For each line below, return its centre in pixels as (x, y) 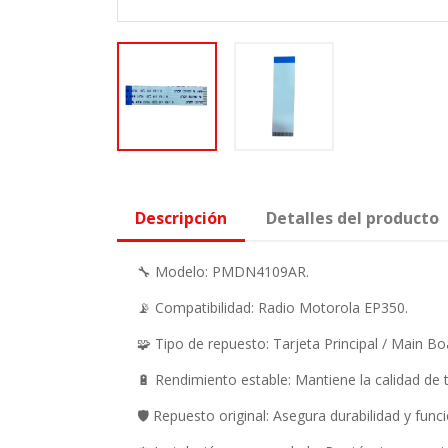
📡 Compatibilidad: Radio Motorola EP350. (272, 307)
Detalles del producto (353, 217)
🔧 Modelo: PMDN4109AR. (223, 271)
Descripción (181, 217)
